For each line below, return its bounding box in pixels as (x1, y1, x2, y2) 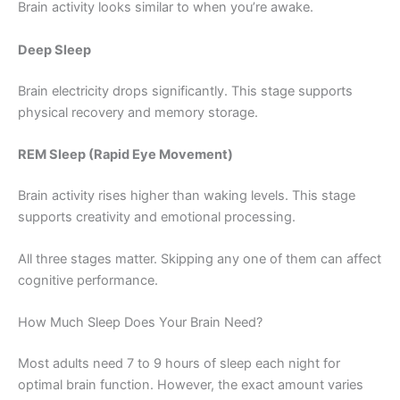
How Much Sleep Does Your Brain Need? (18, 314, 262, 331)
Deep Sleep (18, 41, 91, 58)
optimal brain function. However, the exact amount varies (18, 377, 363, 394)
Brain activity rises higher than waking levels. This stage (18, 187, 355, 204)
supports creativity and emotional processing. (18, 208, 296, 225)
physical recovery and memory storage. (18, 104, 258, 121)
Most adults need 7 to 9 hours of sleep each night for (18, 355, 340, 372)
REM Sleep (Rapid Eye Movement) (18, 146, 233, 162)
